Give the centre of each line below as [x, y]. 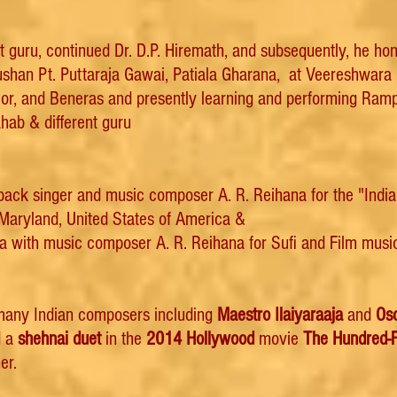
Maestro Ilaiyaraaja [280, 315]
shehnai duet [59, 339]
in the [124, 339]
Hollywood [222, 339]
